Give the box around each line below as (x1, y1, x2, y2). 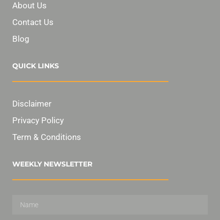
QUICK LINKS (12, 61, 59, 71)
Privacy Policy (12, 115, 64, 126)
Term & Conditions (12, 132, 81, 142)
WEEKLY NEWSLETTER (12, 160, 92, 169)
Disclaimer (12, 99, 52, 109)
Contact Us (12, 17, 54, 27)
